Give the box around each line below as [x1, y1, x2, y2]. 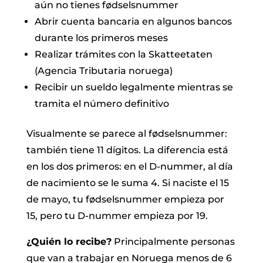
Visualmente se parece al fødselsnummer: [26, 127, 227, 139]
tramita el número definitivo [34, 97, 169, 109]
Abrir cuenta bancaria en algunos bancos [34, 15, 232, 27]
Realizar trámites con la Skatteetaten [34, 48, 213, 60]
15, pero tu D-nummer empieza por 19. [26, 210, 208, 221]
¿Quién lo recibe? [26, 235, 112, 247]
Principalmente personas [111, 235, 235, 247]
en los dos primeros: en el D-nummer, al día [26, 160, 233, 172]
